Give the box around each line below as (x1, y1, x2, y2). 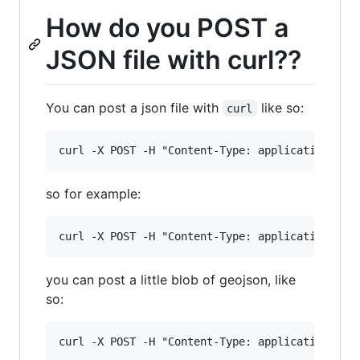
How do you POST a (46, 12, 288, 43)
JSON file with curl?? (46, 44, 301, 76)
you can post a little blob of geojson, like (46, 271, 296, 288)
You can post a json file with (46, 99, 223, 116)
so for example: (46, 185, 141, 202)
